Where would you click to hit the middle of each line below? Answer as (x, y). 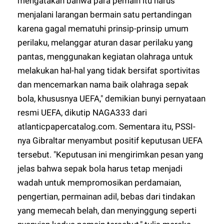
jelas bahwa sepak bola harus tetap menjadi (100, 168)
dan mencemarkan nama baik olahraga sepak (103, 84)
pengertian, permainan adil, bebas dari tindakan (106, 196)
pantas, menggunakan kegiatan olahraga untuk (105, 56)
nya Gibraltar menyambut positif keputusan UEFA (110, 140)
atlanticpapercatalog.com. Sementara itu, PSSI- (107, 126)
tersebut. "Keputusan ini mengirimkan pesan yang (111, 154)
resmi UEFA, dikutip (55, 112)
